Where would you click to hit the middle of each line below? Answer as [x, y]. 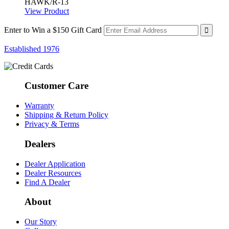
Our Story [41, 222]
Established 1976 [32, 49]
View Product [47, 11]
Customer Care [56, 86]
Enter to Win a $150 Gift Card [53, 30]
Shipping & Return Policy [66, 115]
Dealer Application [55, 164]
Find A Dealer [47, 182]
